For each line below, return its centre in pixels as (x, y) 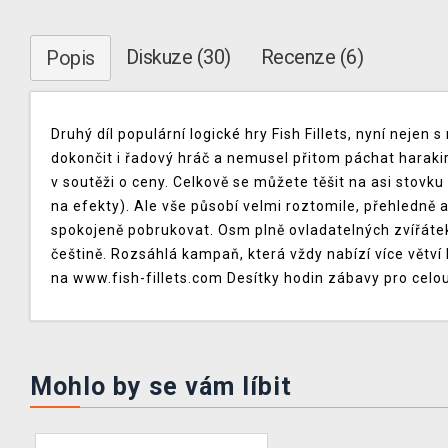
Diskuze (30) (178, 57)
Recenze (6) (311, 57)
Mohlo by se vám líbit (161, 386)
